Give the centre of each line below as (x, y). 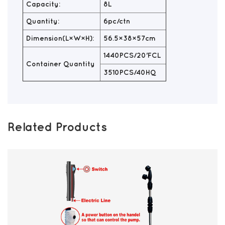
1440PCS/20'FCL (132, 55)
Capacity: (43, 4)
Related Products (57, 127)
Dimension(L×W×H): (60, 38)
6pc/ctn (117, 21)
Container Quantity (61, 64)
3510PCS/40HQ (130, 73)
